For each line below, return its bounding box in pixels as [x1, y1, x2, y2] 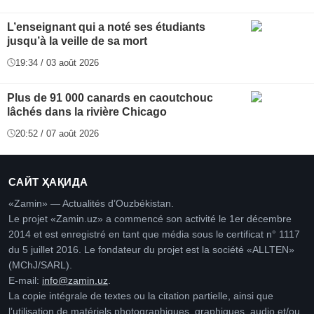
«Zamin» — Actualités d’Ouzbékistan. [8, 198, 174, 209]
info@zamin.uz [42, 275, 108, 286]
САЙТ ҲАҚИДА [8, 175, 88, 188]
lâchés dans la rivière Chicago [7, 105, 167, 118]
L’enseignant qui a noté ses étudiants [7, 20, 205, 33]
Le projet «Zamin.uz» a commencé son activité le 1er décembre [8, 213, 292, 224]
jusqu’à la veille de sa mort [7, 34, 147, 47]
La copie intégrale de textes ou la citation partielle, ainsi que [8, 290, 273, 301]
